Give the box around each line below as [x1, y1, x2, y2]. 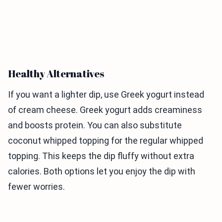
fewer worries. [8, 181, 65, 192]
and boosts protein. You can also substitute [8, 119, 182, 130]
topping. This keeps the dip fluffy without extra [8, 150, 194, 161]
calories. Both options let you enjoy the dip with [8, 166, 195, 176]
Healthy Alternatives [8, 66, 104, 80]
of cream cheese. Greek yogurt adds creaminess [8, 104, 202, 115]
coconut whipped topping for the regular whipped [8, 135, 203, 146]
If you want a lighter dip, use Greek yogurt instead [8, 89, 204, 100]
